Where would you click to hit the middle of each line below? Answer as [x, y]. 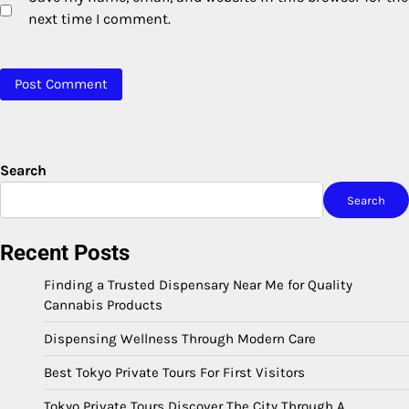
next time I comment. [100, 19]
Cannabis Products [103, 305]
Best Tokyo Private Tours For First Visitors [174, 373]
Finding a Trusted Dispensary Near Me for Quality [198, 285]
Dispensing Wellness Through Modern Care [180, 339]
